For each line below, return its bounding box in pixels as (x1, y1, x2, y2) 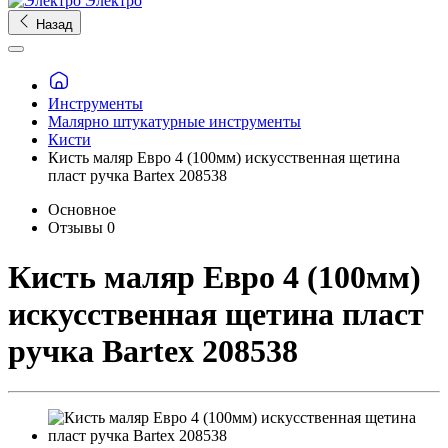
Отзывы (48, 219, 107, 237)
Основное (48, 201, 116, 219)
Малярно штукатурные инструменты (48, 113, 301, 131)
